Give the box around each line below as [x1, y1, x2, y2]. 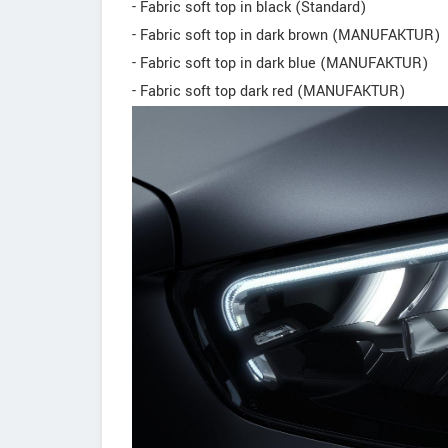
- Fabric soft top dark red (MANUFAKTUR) [132, 80, 405, 102]
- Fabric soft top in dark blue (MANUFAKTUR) [132, 52, 428, 74]
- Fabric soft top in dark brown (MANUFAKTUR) [132, 24, 440, 46]
